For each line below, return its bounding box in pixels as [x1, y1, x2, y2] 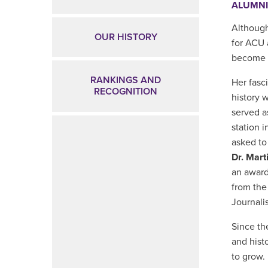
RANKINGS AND [90, 74, 161, 87]
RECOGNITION [94, 86, 157, 98]
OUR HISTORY [94, 31, 157, 43]
